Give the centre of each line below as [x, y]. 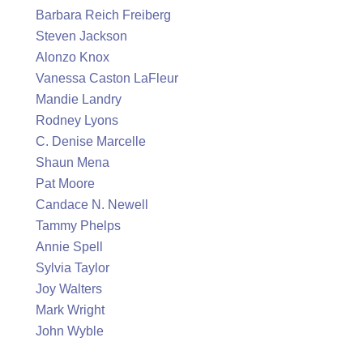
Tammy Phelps [78, 226]
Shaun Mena [73, 162]
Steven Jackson [81, 36]
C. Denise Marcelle [91, 141]
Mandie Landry [79, 99]
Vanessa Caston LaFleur [107, 78]
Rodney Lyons [77, 120]
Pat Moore [65, 184]
